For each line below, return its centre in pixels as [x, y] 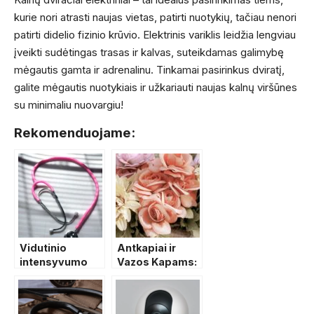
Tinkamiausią [151, 290]
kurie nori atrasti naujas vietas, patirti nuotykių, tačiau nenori [155, 18]
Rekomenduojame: [75, 133]
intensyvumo [54, 262]
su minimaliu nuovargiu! [69, 105]
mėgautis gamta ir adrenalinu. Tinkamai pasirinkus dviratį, [149, 70]
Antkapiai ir [146, 248]
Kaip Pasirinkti [154, 276]
